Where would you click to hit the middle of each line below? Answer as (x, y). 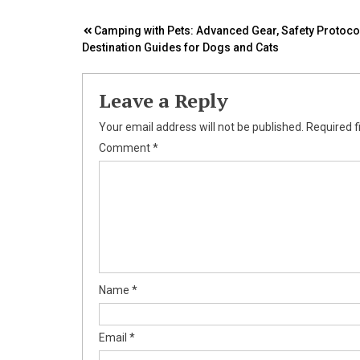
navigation (139, 61)
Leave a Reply (164, 100)
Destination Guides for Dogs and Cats (180, 47)
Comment (126, 147)
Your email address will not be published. (201, 127)
